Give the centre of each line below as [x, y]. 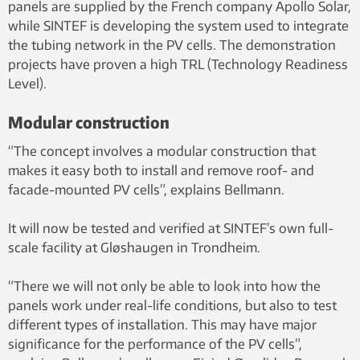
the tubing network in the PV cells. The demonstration [172, 45]
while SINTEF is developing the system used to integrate [178, 25]
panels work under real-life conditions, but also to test [172, 305]
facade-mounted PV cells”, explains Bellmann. [146, 189]
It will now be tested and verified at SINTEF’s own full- [171, 228]
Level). [27, 83]
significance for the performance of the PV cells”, [155, 344]
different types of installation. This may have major [162, 324]
